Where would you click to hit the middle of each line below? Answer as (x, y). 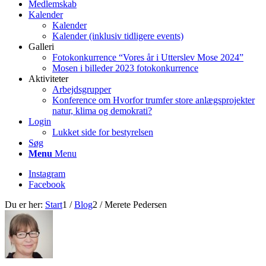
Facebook (47, 184)
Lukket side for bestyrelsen (103, 132)
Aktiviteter (48, 79)
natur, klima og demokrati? (102, 111)
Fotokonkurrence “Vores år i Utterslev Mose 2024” (148, 57)
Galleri (41, 47)
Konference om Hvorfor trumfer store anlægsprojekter (153, 100)
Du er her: (24, 205)
